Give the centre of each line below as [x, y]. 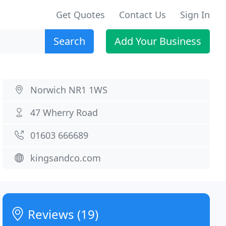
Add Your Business [158, 41]
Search [69, 41]
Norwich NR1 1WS [69, 90]
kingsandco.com [66, 158]
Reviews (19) [62, 214]
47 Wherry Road [64, 112]
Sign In [195, 15]
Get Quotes [80, 15]
